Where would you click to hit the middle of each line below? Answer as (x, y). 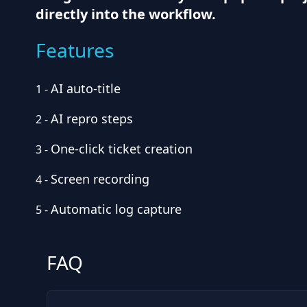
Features (75, 50)
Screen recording (100, 179)
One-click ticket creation (122, 149)
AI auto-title (86, 88)
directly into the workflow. (126, 14)
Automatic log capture (116, 209)
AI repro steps (92, 119)
